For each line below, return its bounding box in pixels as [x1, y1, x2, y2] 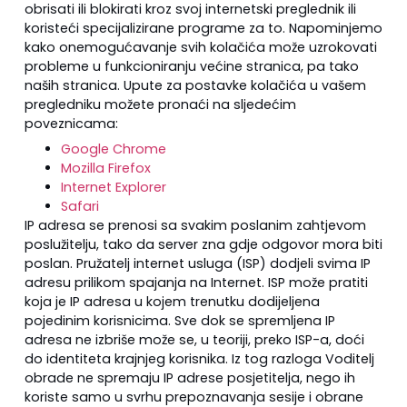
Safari [60, 196, 99, 215]
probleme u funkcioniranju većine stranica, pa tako [24, 56, 359, 75]
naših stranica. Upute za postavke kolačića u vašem [24, 75, 366, 94]
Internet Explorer [60, 177, 166, 196]
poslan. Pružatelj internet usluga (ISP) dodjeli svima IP [24, 253, 371, 273]
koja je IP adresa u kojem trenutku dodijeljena [24, 292, 320, 311]
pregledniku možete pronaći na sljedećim [24, 94, 296, 114]
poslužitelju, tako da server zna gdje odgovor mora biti [24, 234, 382, 253]
